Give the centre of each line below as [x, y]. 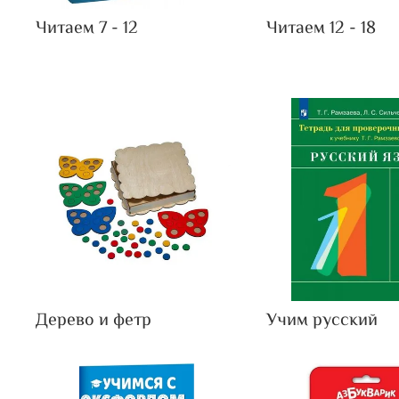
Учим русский [322, 321]
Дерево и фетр [94, 321]
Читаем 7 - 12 [87, 29]
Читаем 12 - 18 [322, 29]
